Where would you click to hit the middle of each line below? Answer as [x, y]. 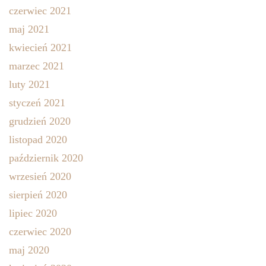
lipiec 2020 [33, 213]
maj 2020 [29, 250]
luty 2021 [29, 84]
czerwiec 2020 [40, 231]
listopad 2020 [38, 139]
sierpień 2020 [38, 194]
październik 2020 [46, 158]
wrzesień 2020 [40, 176]
